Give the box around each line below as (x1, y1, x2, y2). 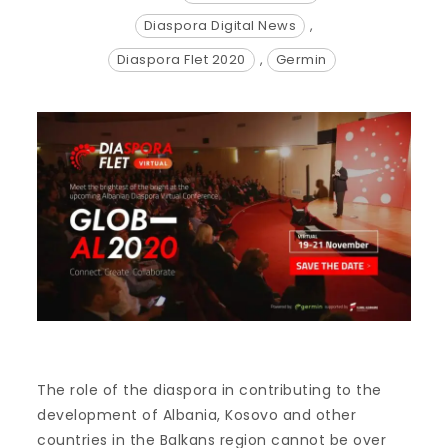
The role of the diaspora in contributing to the (37, 380, 382, 401)
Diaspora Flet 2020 (116, 49, 246, 69)
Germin (275, 49, 327, 69)
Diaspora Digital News (143, 15, 296, 35)
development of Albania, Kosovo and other (37, 405, 357, 426)
